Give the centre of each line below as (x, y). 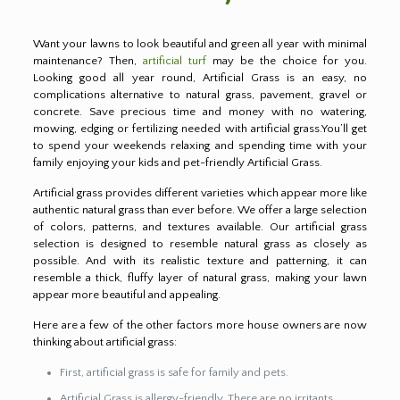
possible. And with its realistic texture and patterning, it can (200, 260)
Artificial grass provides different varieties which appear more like (200, 192)
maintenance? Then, (87, 60)
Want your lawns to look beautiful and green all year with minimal (200, 43)
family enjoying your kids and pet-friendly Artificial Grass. (177, 162)
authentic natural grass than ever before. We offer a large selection (200, 209)
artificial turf (174, 60)
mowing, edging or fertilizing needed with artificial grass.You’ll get (200, 128)
